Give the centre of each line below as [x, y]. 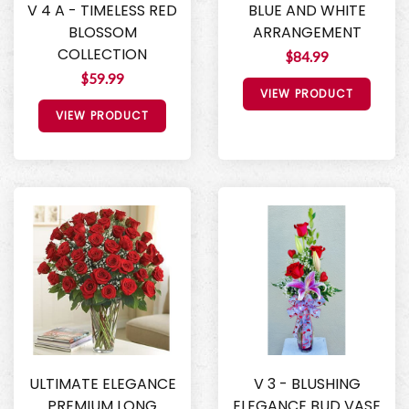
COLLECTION [102, 54]
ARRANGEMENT [307, 32]
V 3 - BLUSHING [307, 384]
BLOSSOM [102, 32]
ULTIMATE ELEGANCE [102, 384]
